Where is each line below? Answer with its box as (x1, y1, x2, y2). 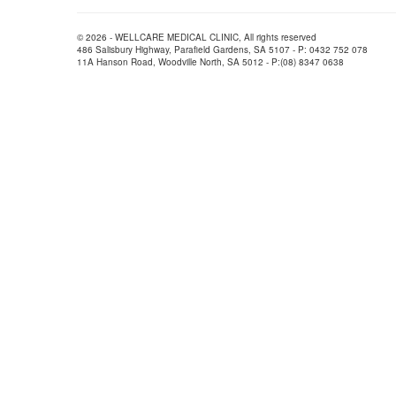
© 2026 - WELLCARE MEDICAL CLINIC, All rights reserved (77, 31, 316, 43)
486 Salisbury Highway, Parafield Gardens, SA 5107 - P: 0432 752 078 (77, 43, 368, 56)
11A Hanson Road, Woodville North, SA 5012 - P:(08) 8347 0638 (77, 56, 344, 68)
